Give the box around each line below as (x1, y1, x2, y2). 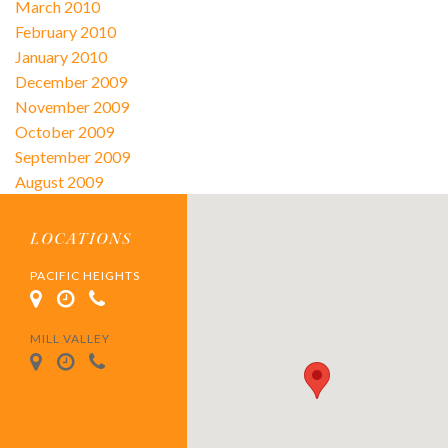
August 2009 (14, 171, 103, 191)
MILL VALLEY (30, 330, 111, 346)
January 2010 (14, 46, 107, 66)
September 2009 (14, 146, 130, 166)
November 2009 (14, 96, 129, 116)
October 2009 (14, 121, 114, 141)
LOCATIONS (30, 227, 133, 249)
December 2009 (14, 71, 127, 91)
